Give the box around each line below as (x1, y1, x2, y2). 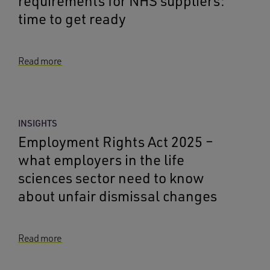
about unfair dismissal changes (18, 187, 217, 205)
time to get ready (18, 10, 126, 28)
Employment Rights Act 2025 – (18, 133, 213, 151)
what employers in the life (18, 151, 184, 169)
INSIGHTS (18, 118, 57, 129)
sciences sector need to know (18, 169, 204, 187)
